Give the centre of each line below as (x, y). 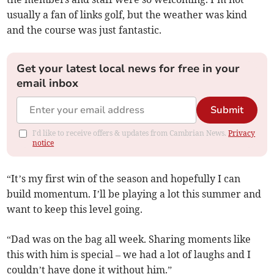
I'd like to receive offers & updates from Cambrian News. (131, 133)
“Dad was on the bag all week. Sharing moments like (129, 239)
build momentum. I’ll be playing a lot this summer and (134, 194)
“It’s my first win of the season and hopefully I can (124, 179)
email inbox (48, 83)
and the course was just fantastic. (84, 30)
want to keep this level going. (75, 209)
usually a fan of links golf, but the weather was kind (127, 15)
